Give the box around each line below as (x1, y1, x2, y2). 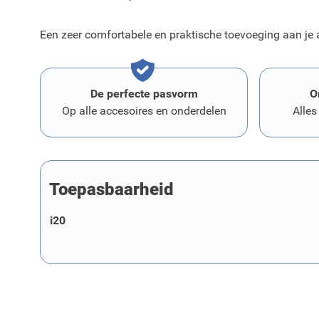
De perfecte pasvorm (90, 87, 198, 100)
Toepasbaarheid (49, 179, 174, 199)
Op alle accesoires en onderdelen (61, 104, 226, 117)
